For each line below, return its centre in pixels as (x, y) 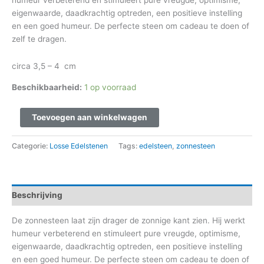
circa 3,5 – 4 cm (44, 66)
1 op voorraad (110, 87)
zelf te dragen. (39, 39)
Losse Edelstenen (79, 146)
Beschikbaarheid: (47, 87)
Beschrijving (37, 195)
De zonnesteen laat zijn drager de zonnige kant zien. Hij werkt (128, 220)
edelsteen (156, 146)
